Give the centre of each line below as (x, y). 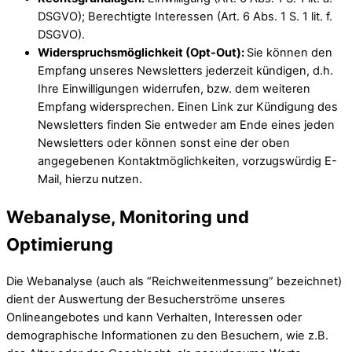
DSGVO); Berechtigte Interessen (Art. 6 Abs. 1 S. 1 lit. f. (185, 17)
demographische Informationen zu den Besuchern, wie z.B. (167, 335)
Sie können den (290, 53)
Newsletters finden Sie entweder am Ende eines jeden (186, 125)
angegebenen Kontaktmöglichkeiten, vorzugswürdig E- (187, 161)
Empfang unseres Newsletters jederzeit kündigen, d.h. (185, 71)
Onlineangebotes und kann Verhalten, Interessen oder (154, 317)
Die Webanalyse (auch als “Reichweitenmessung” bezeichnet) (174, 281)
